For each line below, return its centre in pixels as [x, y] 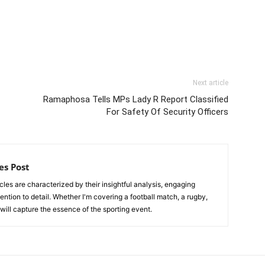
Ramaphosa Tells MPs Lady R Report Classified [136, 100]
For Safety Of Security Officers [167, 112]
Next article [211, 83]
